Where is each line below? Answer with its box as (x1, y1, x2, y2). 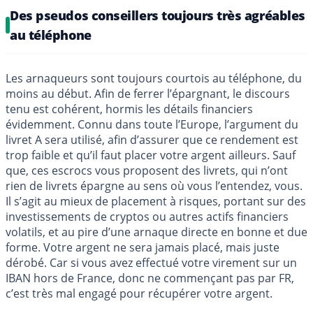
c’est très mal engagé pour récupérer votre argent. (6, 286, 272, 302)
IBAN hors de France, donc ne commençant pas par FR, (6, 270, 294, 286)
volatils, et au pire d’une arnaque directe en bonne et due (6, 224, 307, 240)
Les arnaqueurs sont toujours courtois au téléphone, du (6, 71, 302, 87)
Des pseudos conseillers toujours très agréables (10, 7, 305, 24)
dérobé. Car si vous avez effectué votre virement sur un (6, 255, 297, 271)
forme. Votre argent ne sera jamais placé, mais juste (6, 240, 279, 256)
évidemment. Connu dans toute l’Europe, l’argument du (6, 117, 298, 133)
